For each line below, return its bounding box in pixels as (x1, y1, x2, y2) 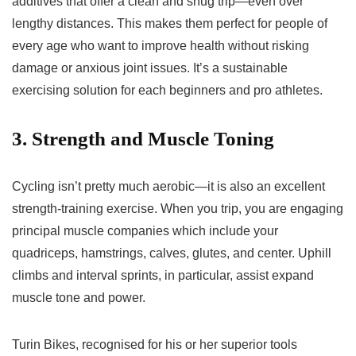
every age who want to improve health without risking (12, 38, 309, 52)
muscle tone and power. (12, 290, 145, 304)
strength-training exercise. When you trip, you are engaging (12, 201, 343, 215)
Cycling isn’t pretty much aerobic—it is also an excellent (12, 179, 325, 193)
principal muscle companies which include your (12, 223, 278, 238)
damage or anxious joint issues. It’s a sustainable (12, 60, 288, 75)
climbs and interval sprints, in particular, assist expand (12, 268, 314, 282)
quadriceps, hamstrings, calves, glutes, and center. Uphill (12, 246, 331, 260)
